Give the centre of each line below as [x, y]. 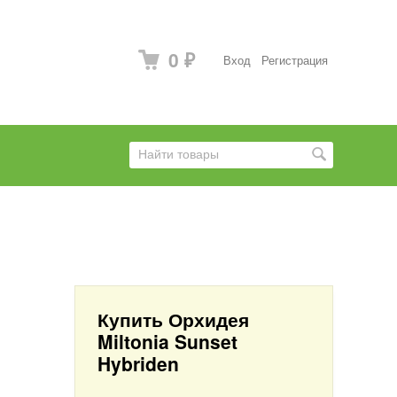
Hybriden [138, 363]
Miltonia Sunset [167, 341]
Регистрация [295, 60]
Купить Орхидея [173, 319]
